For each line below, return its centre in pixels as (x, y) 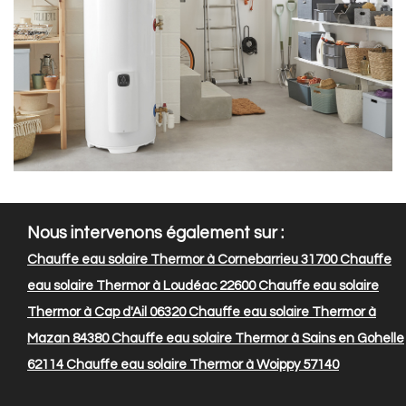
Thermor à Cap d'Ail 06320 (106, 313)
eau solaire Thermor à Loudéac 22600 (141, 286)
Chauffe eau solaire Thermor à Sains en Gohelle (256, 339)
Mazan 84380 (68, 339)
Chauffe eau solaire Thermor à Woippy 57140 (201, 365)
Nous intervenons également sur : (155, 234)
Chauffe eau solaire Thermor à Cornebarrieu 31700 (182, 260)
